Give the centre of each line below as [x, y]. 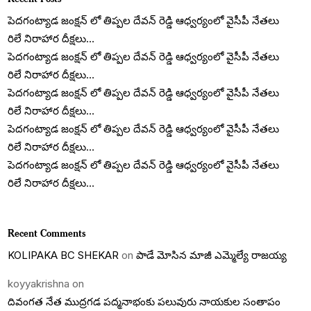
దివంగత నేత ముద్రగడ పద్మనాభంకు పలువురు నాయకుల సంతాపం [144, 302]
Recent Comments [47, 233]
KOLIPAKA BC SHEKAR [64, 255]
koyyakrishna [39, 284]
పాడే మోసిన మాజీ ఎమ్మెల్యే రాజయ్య [212, 255]
